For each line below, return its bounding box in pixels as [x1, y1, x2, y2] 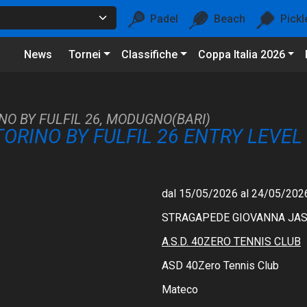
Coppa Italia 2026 [197, 48, 285, 61]
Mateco [162, 283, 198, 296]
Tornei [69, 48, 101, 61]
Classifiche [121, 48, 177, 61]
